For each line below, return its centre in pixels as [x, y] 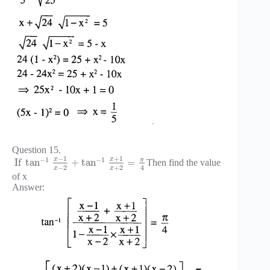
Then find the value [183, 162]
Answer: [28, 187]
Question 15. [36, 149]
